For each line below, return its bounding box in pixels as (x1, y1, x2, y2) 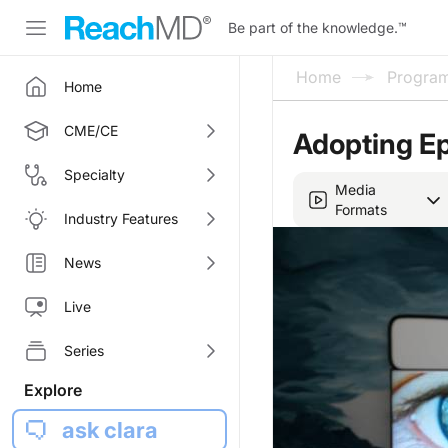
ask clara (62, 417, 158, 443)
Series (64, 342, 104, 359)
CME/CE (64, 122, 118, 139)
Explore (24, 380, 82, 400)
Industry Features (64, 210, 178, 227)
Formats (335, 200, 387, 218)
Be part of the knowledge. (228, 18, 398, 36)
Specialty (64, 166, 125, 183)
